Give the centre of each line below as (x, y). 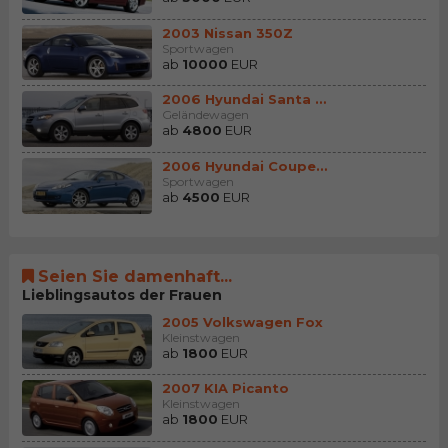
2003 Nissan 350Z (227, 32)
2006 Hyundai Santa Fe (320, 99)
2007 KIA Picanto (225, 388)
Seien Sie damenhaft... (134, 276)
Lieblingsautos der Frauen (121, 294)
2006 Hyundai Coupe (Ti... (321, 166)
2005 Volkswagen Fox (242, 321)
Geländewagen (205, 115)
